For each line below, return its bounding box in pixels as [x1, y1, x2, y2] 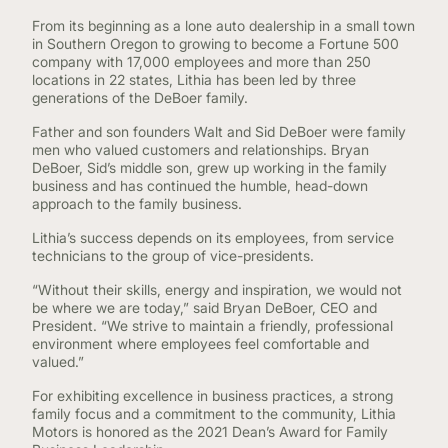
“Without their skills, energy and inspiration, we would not [32, 281, 402, 298]
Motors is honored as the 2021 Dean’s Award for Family [32, 423, 388, 440]
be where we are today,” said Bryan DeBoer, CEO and [32, 299, 377, 316]
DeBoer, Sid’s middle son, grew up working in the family [32, 159, 387, 176]
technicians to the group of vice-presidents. [32, 247, 314, 264]
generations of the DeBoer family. [32, 89, 248, 106]
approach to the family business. [32, 195, 242, 212]
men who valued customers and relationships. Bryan [32, 141, 369, 158]
